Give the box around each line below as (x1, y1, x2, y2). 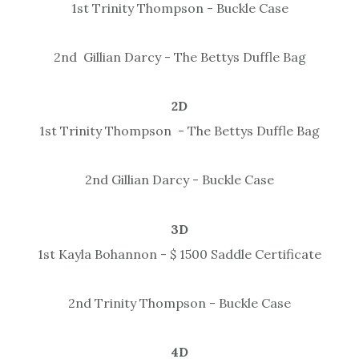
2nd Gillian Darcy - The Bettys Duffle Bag (53, 49, 306, 66)
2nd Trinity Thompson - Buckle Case (68, 295, 291, 312)
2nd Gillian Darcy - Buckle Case (85, 171, 274, 188)
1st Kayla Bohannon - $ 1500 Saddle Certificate (38, 246, 321, 263)
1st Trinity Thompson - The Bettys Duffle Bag (39, 123, 320, 139)
